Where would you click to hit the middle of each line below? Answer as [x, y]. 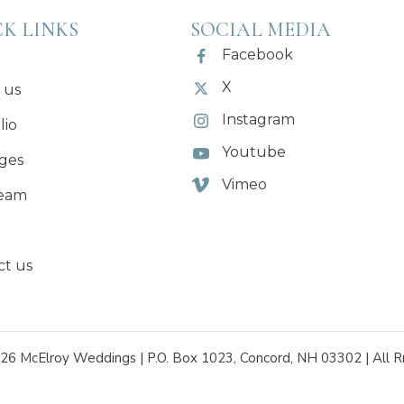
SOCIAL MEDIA [261, 30]
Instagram [259, 120]
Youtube [254, 152]
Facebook [258, 55]
